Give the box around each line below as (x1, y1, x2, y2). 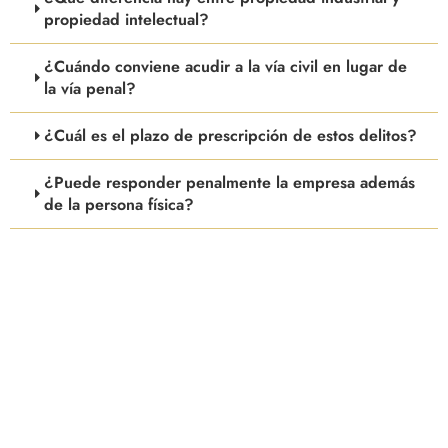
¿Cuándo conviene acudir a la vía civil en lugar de (44, 54, 408, 78)
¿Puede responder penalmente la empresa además (44, 170, 416, 194)
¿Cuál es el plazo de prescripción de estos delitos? (44, 123, 418, 147)
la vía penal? (44, 76, 137, 100)
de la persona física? (44, 192, 195, 216)
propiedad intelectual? (44, 7, 210, 31)
